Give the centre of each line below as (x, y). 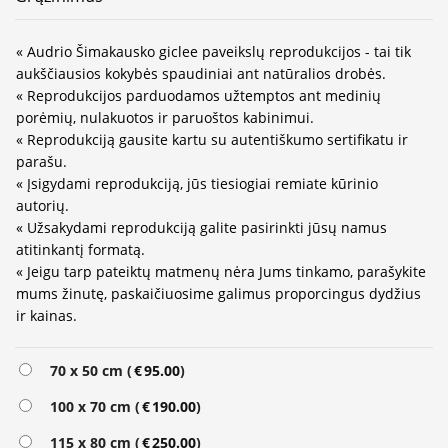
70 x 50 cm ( (87, 370)
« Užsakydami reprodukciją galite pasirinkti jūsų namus (201, 228)
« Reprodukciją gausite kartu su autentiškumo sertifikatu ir (212, 140)
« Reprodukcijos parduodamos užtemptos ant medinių (198, 96)
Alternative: (55, 369)
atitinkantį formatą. (80, 250)
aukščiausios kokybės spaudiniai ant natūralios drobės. (201, 74)
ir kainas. (46, 316)
